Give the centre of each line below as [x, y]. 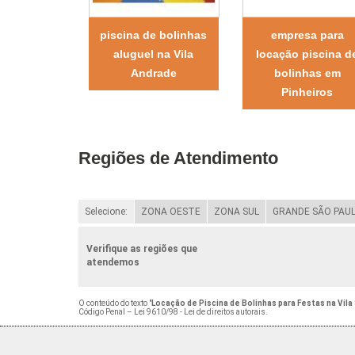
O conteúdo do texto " [115, 303]
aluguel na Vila [154, 53]
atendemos [113, 262]
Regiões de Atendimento [178, 158]
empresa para [307, 34]
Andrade [153, 73]
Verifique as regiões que [141, 248]
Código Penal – [106, 311]
